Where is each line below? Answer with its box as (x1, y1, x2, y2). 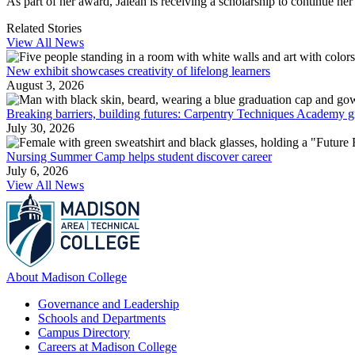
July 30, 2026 (6, 121, 74, 136)
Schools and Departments (38, 311, 166, 326)
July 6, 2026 (6, 164, 68, 178)
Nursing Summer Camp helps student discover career (6, 150, 272, 164)
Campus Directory (38, 326, 130, 340)
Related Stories (6, 21, 82, 36)
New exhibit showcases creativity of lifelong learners (6, 64, 270, 78)
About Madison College (6, 270, 127, 284)
